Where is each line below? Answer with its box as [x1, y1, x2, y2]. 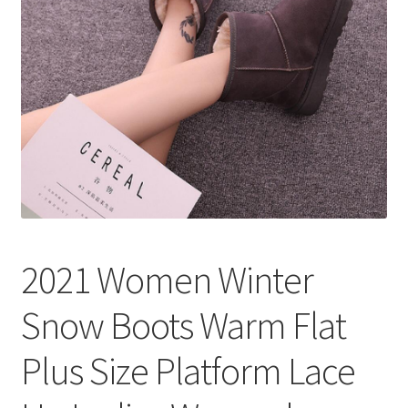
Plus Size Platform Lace [20, 347, 355, 395]
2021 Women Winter [20, 256, 313, 304]
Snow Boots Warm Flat [20, 301, 346, 350]
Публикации [20, 19, 101, 38]
